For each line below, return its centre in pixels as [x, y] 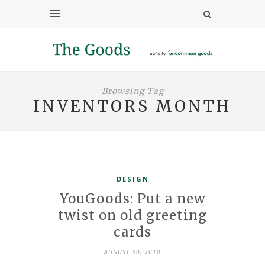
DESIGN [132, 179]
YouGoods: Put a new [132, 198]
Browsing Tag [132, 91]
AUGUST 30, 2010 [132, 252]
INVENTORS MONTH [132, 106]
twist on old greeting [132, 215]
